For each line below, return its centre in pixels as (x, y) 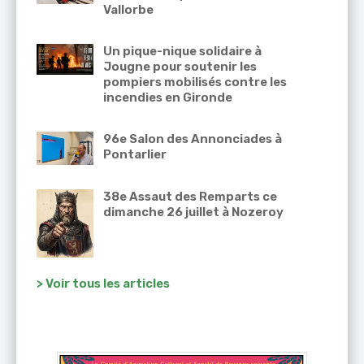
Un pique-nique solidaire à (182, 52)
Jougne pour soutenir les (180, 67)
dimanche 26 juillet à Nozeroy (193, 212)
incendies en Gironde (168, 98)
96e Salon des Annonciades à (193, 139)
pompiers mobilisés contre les (195, 82)
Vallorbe (128, 10)
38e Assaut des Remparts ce (190, 197)
